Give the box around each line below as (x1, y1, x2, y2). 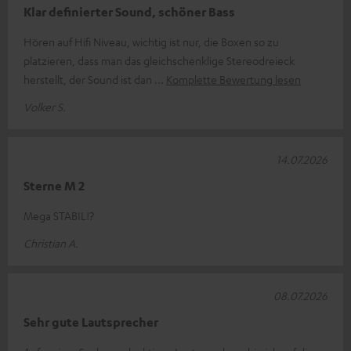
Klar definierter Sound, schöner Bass (24, 3, 235, 20)
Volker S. (24, 99, 66, 114)
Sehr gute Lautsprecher (24, 313, 158, 330)
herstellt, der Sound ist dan (24, 71, 154, 86)
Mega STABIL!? (24, 208, 94, 223)
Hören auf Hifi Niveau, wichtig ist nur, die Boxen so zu (24, 34, 279, 49)
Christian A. (24, 235, 78, 250)
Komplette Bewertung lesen (166, 71, 301, 86)
